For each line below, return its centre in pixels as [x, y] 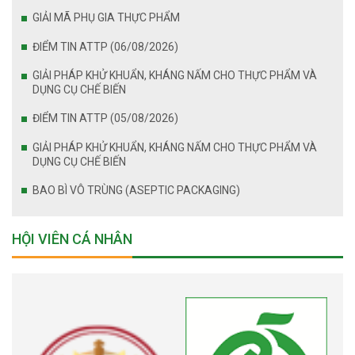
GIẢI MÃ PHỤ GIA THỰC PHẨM [107, 18]
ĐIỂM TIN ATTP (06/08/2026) [106, 46]
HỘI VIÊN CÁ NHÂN [72, 239]
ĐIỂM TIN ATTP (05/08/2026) [145, 118]
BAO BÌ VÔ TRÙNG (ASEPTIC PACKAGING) [137, 190]
